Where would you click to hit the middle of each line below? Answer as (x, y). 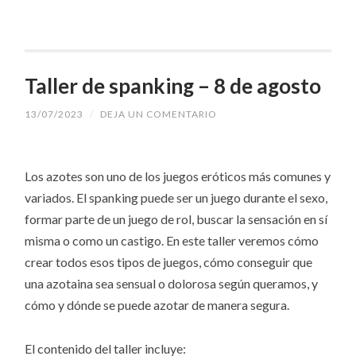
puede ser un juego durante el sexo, (234, 198)
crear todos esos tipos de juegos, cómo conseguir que (169, 262)
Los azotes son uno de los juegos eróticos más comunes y (178, 176)
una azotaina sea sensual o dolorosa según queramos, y (172, 284)
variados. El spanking (82, 198)
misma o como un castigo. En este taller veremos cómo (172, 241)
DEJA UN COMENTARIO (159, 114)
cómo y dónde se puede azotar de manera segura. (157, 305)
